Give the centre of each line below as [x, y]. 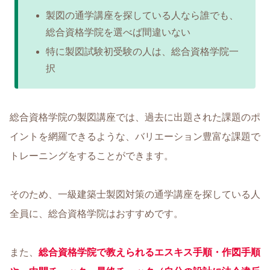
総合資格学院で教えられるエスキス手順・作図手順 [149, 252]
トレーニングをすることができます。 [92, 155]
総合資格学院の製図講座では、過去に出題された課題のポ [135, 117]
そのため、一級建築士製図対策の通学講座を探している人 [135, 194]
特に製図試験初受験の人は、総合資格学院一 [142, 51]
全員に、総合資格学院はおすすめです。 [96, 213]
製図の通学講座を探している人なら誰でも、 [142, 16]
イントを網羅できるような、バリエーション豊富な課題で [135, 136]
